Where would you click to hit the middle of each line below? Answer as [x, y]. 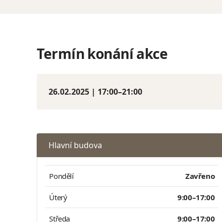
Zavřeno [200, 176]
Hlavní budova [76, 145]
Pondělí [61, 176]
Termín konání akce [102, 54]
